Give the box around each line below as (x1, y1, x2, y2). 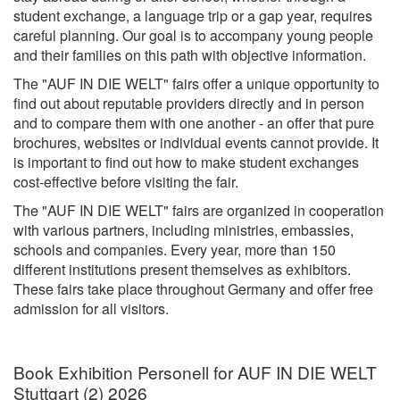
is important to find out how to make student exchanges (13, 151, 359, 172)
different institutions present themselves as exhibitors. (13, 258, 351, 279)
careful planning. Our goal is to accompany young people (13, 24, 373, 46)
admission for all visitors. (13, 297, 169, 319)
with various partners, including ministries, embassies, (13, 219, 354, 240)
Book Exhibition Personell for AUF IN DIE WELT (13, 360, 377, 385)
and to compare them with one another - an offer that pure (13, 112, 374, 133)
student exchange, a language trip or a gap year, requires (13, 4, 372, 26)
